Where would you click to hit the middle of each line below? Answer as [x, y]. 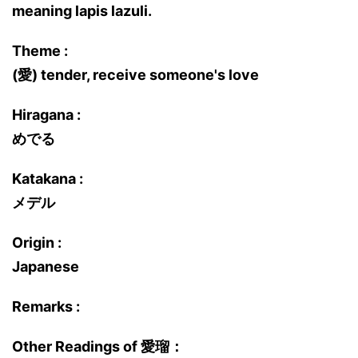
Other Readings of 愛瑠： [98, 346]
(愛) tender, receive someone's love [135, 75]
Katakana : [48, 179]
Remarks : [46, 306]
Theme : [40, 51]
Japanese [46, 267]
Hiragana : [46, 115]
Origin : [37, 243]
